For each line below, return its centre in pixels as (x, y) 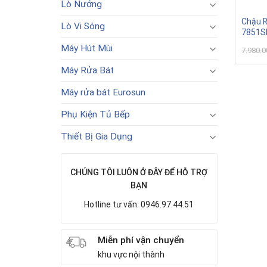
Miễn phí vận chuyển (141, 240)
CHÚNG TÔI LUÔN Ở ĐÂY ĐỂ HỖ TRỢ (139, 172)
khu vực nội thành (131, 254)
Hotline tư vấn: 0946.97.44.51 (139, 204)
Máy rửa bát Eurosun (103, 92)
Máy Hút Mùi (87, 48)
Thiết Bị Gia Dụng (97, 136)
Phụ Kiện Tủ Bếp (95, 114)
